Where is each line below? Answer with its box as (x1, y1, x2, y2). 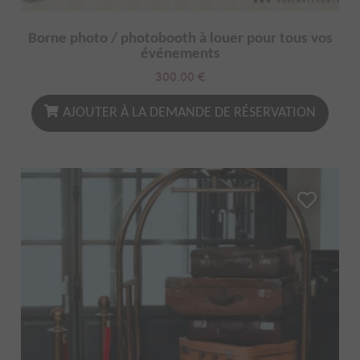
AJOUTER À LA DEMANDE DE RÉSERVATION (63, 104, 316, 121)
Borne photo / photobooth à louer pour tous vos (27, 31, 333, 47)
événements (140, 46, 220, 62)
